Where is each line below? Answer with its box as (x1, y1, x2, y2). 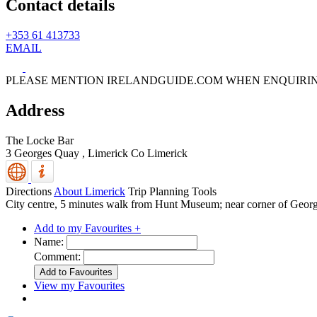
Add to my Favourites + (34, 221, 141, 234)
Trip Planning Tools (128, 185, 217, 197)
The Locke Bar (6, 134, 74, 146)
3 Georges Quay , (6, 146, 88, 159)
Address (6, 100, 64, 120)
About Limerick (54, 185, 125, 197)
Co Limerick (131, 146, 188, 159)
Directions (6, 185, 52, 197)
